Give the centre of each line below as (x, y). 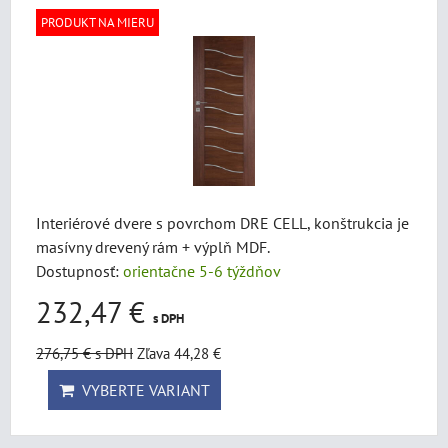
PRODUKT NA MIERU (97, 22)
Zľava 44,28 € (179, 353)
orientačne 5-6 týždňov (202, 271)
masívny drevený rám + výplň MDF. (153, 247)
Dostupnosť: (79, 271)
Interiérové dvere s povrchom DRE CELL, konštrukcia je (222, 223)
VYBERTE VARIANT (142, 390)
